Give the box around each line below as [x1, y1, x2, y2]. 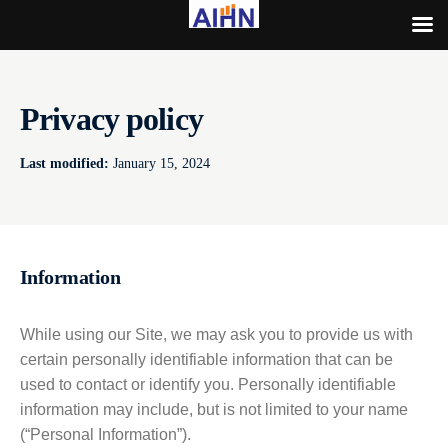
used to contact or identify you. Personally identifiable [20, 376, 396, 393]
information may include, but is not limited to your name [20, 401, 408, 418]
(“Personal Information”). [20, 426, 191, 443]
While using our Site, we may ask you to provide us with [20, 326, 413, 343]
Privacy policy [20, 101, 203, 137]
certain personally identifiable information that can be [20, 351, 393, 368]
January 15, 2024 [109, 156, 210, 171]
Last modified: [20, 156, 109, 171]
